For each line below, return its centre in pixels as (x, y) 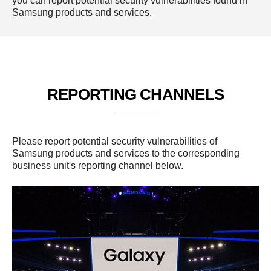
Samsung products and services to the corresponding (126, 153)
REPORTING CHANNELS (135, 94)
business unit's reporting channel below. (98, 165)
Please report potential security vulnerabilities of (115, 141)
